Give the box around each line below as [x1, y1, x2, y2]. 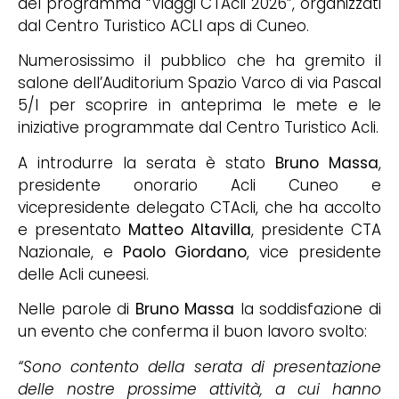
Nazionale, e [18, 240, 123, 263]
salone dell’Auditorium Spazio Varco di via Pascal [18, 72, 381, 94]
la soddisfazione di [234, 298, 382, 321]
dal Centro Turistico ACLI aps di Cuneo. [18, 14, 309, 37]
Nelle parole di [18, 298, 135, 321]
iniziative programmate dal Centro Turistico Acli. [18, 117, 379, 139]
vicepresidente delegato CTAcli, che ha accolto [18, 196, 381, 218]
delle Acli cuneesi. [18, 263, 149, 285]
